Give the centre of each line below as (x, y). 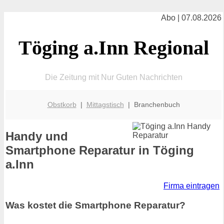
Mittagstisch (105, 104)
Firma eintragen (191, 186)
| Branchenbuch (152, 104)
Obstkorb (62, 104)
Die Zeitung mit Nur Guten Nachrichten (113, 77)
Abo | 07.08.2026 (191, 18)
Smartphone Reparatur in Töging (100, 150)
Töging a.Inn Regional (113, 47)
